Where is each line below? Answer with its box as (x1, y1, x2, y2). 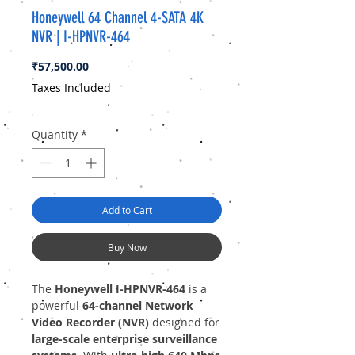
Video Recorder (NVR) (32, 315, 149, 330)
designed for (149, 315, 219, 330)
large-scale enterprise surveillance (32, 331, 217, 347)
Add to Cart (101, 204, 152, 217)
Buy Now (107, 241, 147, 254)
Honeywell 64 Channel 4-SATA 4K (32, 8, 204, 28)
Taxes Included (32, 80, 111, 96)
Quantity (32, 127, 78, 143)
